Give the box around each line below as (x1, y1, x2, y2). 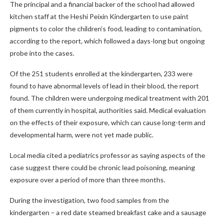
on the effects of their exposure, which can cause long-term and (10, 118, 205, 127)
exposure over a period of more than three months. (10, 175, 165, 184)
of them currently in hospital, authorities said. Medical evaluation (10, 106, 206, 114)
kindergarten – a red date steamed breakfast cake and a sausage (10, 208, 206, 217)
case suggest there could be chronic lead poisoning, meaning (10, 163, 195, 172)
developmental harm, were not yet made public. (10, 130, 153, 139)
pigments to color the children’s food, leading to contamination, (10, 24, 202, 33)
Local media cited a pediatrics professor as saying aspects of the (10, 151, 205, 159)
